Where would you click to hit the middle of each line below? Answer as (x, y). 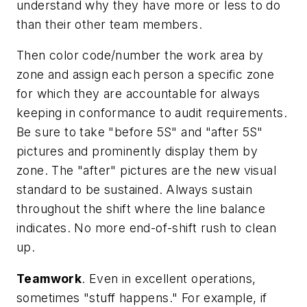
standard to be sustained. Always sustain (134, 190)
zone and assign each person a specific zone (146, 75)
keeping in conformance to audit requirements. (152, 113)
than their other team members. (109, 24)
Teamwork (49, 278)
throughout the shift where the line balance (141, 209)
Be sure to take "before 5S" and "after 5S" (140, 132)
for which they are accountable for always (138, 94)
